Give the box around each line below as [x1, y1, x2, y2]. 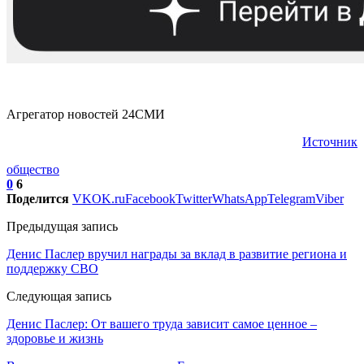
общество [6, 162, 59, 176]
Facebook [125, 191, 175, 206]
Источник [302, 134, 357, 149]
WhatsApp [212, 191, 267, 206]
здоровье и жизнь [6, 331, 103, 345]
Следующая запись [6, 288, 111, 303]
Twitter [175, 191, 212, 206]
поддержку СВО [6, 261, 98, 275]
